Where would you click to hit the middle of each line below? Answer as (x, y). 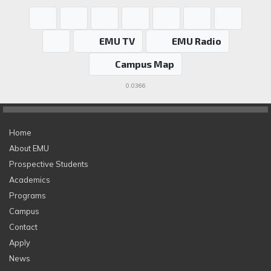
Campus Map (145, 64)
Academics (30, 179)
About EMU (29, 148)
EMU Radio (196, 41)
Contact (23, 227)
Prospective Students (49, 164)
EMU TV (117, 41)
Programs (28, 195)
